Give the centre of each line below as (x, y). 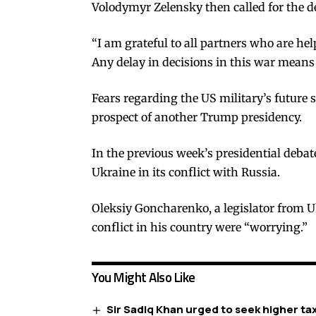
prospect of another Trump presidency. (197, 117)
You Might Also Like (144, 276)
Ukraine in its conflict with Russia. (186, 172)
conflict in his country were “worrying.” (200, 227)
